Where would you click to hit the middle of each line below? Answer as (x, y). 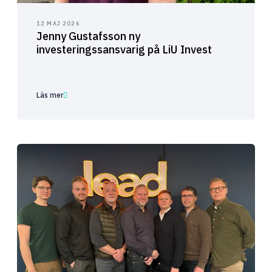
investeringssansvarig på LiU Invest (124, 50)
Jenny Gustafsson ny (88, 36)
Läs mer (50, 95)
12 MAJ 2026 (58, 24)
